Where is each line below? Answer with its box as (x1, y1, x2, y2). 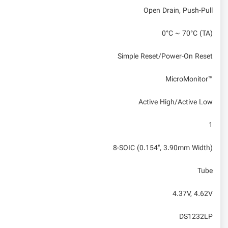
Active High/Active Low (138, 97, 213, 108)
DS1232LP (179, 211, 213, 223)
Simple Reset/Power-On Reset (118, 51, 213, 63)
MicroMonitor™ (165, 74, 213, 85)
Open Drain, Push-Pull (144, 5, 213, 17)
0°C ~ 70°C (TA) (162, 28, 213, 40)
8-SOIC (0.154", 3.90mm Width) (113, 142, 213, 154)
